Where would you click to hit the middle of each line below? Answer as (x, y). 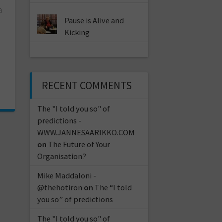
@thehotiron (59, 187)
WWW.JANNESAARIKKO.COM (86, 132)
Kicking (77, 32)
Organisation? (61, 156)
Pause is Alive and (94, 20)
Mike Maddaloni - (66, 175)
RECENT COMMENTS (86, 85)
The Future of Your (79, 144)
